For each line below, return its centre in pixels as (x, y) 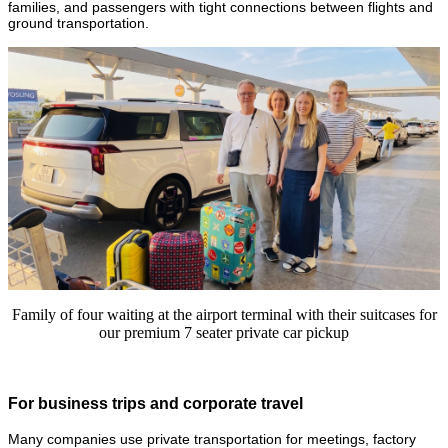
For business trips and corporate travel (155, 403)
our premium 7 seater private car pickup (224, 332)
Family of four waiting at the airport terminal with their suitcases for (224, 314)
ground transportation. (78, 22)
